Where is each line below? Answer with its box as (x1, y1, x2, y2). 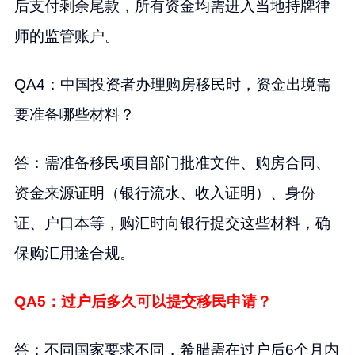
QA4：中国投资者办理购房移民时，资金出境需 (13, 76, 331, 94)
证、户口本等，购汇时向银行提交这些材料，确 (13, 215, 330, 232)
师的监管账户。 (13, 28, 120, 45)
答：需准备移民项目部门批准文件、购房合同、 (13, 155, 330, 172)
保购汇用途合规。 (13, 245, 135, 262)
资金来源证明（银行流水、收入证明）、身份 (13, 185, 315, 202)
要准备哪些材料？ (13, 106, 135, 124)
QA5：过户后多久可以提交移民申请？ (13, 293, 272, 311)
